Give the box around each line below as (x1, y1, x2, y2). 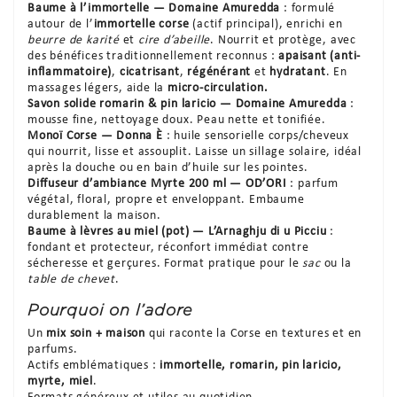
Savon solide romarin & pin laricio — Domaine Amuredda (27, 97, 347, 111)
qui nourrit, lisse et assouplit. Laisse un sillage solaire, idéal (27, 144, 362, 159)
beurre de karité (27, 33, 120, 47)
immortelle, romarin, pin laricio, (160, 358, 342, 372)
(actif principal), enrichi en (189, 17, 343, 31)
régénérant (187, 65, 252, 79)
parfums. (27, 342, 78, 356)
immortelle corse (93, 17, 190, 31)
